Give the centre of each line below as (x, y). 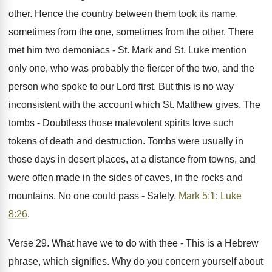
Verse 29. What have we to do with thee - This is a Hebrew (134, 243)
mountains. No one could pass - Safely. (93, 196)
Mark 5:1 (197, 196)
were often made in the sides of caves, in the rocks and (126, 178)
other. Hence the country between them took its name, (123, 14)
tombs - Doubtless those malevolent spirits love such (121, 123)
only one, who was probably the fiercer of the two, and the (131, 68)
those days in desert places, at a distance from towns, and (132, 159)
